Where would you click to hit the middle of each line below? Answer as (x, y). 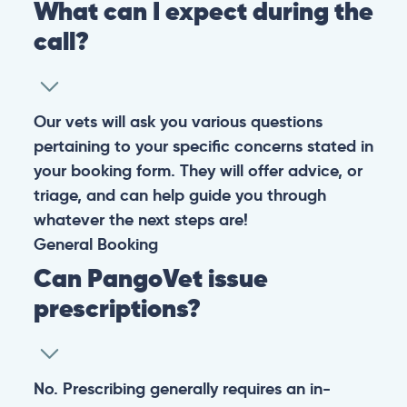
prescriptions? (117, 309)
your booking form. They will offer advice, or (198, 171)
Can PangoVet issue (150, 279)
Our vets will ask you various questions (178, 122)
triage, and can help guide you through (179, 195)
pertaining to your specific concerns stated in (203, 146)
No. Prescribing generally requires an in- (182, 389)
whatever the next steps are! (140, 220)
